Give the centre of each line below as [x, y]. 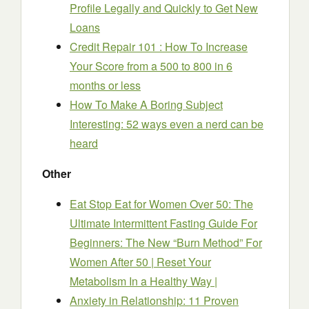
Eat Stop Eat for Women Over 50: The [161, 204]
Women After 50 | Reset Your [140, 262]
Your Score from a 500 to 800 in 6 [151, 66]
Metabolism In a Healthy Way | [143, 281]
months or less [105, 85]
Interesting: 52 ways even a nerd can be [167, 124]
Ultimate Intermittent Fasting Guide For [163, 223]
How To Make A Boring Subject [146, 104]
